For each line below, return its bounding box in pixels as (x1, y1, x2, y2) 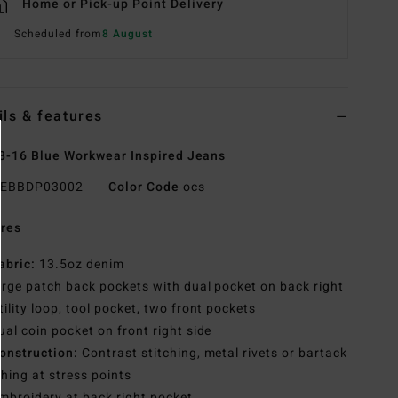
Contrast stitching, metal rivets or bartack (77, 344, 348, 363)
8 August (101, 26, 153, 43)
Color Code (107, 178, 179, 197)
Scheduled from (14, 26, 102, 43)
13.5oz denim (36, 255, 124, 275)
